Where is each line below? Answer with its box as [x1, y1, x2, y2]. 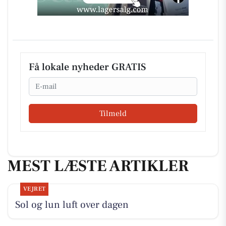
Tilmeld [99, 108, 127, 119]
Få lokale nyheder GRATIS [29, 61, 146, 74]
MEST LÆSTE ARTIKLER [8, 155, 189, 177]
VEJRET [23, 185, 46, 193]
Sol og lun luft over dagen [15, 198, 129, 212]
